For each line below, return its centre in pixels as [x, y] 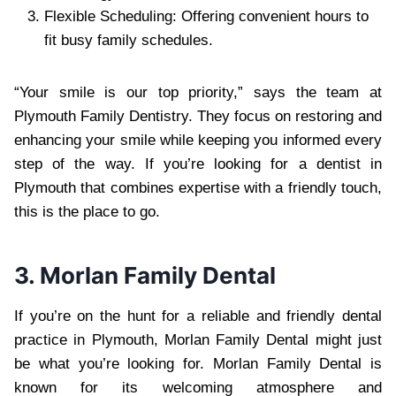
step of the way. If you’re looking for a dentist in [198, 164]
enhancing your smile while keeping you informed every [198, 140]
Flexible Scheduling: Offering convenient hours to [206, 16]
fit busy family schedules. [129, 40]
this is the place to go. [87, 211]
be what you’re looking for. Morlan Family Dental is [198, 363]
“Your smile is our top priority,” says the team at [198, 92]
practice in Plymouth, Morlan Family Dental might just [198, 339]
